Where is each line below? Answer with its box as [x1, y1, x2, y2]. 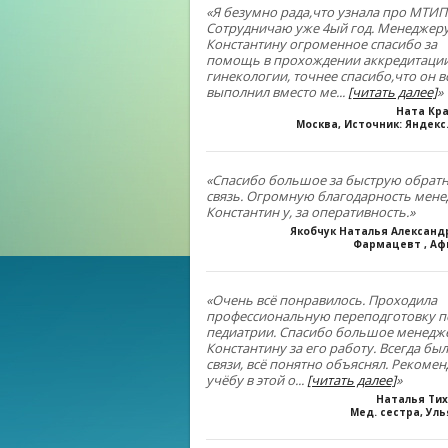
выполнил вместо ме [206, 83, 336, 101]
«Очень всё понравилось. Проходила [206, 291, 437, 309]
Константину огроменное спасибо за [206, 35, 437, 53]
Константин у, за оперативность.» [206, 203, 415, 221]
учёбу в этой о [206, 371, 295, 389]
